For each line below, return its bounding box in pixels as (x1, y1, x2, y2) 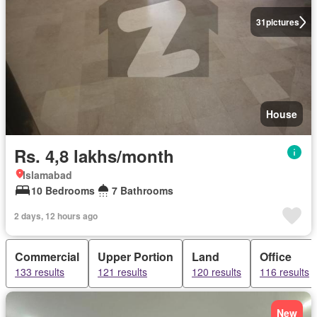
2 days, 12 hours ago (14, 209, 98, 222)
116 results (260, 265, 309, 279)
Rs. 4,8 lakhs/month (14, 144, 174, 168)
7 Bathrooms (112, 183, 173, 197)
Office (260, 248, 292, 265)
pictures (265, 16, 299, 28)
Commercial (15, 248, 79, 265)
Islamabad (23, 168, 72, 182)
